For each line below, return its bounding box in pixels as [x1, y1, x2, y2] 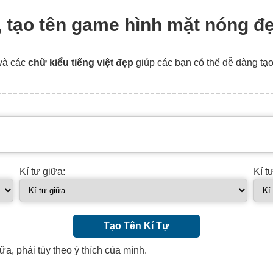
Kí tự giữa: [19, 166, 65, 177]
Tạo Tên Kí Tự [104, 220, 169, 231]
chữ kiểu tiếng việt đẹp [28, 57, 133, 68]
